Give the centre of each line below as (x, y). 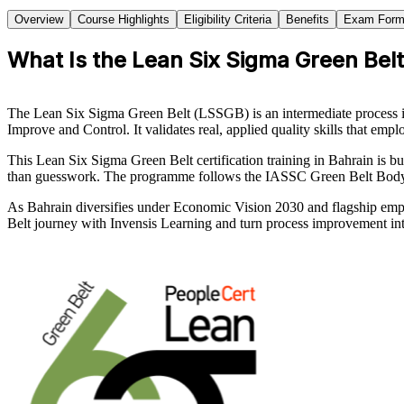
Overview (39, 19)
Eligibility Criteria (228, 19)
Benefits (308, 19)
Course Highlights (124, 19)
